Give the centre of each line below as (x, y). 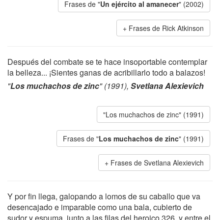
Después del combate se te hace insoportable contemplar (107, 62)
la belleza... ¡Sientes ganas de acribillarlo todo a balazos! (106, 72)
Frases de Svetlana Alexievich (157, 163)
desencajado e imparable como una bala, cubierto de (100, 207)
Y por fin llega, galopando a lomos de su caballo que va (104, 196)
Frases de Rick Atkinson (166, 28)
